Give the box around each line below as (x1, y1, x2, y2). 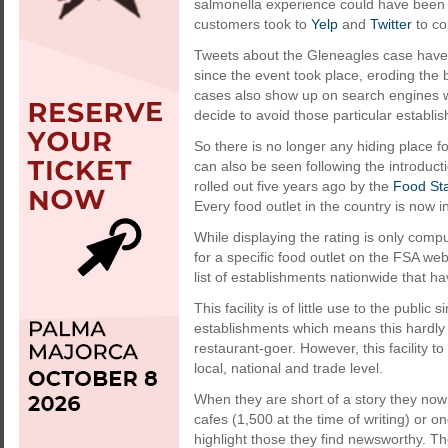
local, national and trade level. (194, 360, 383, 376)
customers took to (194, 16, 311, 32)
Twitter (370, 16, 412, 32)
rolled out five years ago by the (194, 178, 393, 194)
